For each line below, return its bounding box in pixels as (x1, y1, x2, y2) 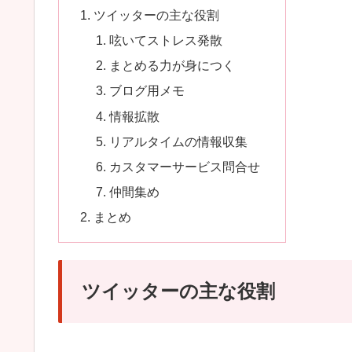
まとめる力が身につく (108, 58, 235, 73)
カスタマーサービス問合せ (108, 159, 260, 174)
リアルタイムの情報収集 (108, 134, 247, 148)
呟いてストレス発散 (108, 32, 222, 47)
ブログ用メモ (108, 83, 185, 98)
